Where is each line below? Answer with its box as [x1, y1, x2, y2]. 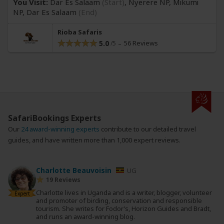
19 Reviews [46, 175, 80, 184]
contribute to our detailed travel [101, 124, 196, 134]
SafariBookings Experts [8, 112, 101, 124]
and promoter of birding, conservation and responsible [36, 196, 202, 205]
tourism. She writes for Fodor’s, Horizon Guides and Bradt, [36, 204, 211, 213]
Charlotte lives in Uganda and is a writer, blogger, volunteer [36, 188, 212, 197]
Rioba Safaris [57, 27, 102, 37]
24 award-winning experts [21, 124, 101, 134]
